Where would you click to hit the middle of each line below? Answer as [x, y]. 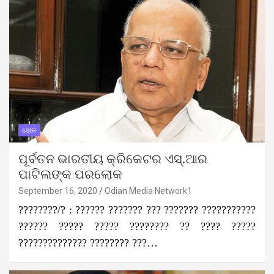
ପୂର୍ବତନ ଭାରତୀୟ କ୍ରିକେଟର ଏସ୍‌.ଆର [113, 159]
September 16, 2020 [58, 191]
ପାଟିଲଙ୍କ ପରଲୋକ [70, 174]
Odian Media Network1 [148, 191]
